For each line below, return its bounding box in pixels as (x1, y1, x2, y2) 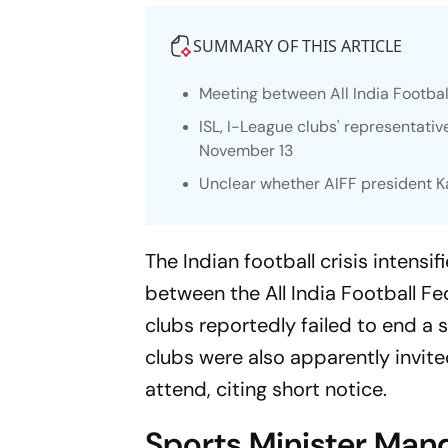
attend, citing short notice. (145, 375, 388, 402)
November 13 (199, 139, 294, 161)
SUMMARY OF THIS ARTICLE (193, 34, 403, 57)
